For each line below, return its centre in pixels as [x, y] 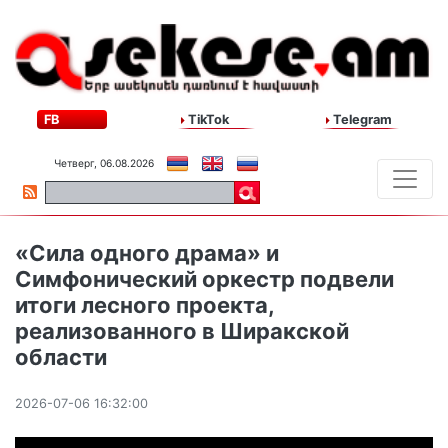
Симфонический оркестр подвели [204, 279]
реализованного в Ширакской [182, 331]
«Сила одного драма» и [147, 253]
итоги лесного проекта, [144, 305]
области [61, 357]
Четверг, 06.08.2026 [104, 163]
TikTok [207, 120]
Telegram [360, 120]
